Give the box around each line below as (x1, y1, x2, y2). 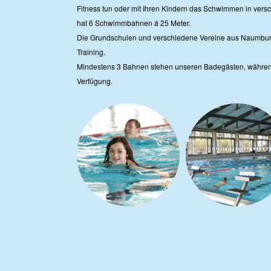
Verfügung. (76, 75, 113, 86)
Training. (76, 46, 105, 57)
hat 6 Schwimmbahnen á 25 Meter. (76, 17, 191, 28)
